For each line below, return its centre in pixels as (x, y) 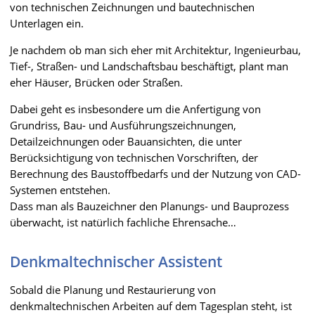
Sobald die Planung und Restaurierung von (113, 289)
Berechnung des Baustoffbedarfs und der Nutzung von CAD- (155, 173)
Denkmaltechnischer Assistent (116, 261)
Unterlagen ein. (47, 23)
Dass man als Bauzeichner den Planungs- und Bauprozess (149, 206)
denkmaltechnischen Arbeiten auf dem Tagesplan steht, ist (151, 306)
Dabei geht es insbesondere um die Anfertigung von (135, 109)
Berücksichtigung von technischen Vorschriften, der (134, 157)
